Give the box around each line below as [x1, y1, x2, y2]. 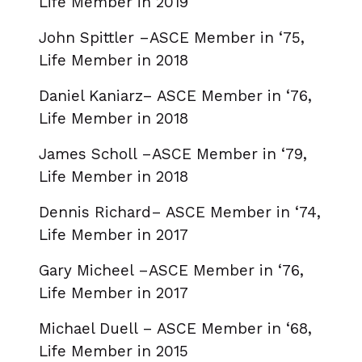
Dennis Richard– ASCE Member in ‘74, [39, 203, 321, 222]
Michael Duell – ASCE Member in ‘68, [39, 319, 312, 339]
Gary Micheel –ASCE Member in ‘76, [39, 261, 304, 280]
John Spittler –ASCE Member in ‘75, [39, 28, 305, 48]
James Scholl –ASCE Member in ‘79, [39, 145, 307, 164]
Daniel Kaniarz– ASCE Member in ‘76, [39, 86, 312, 106]
